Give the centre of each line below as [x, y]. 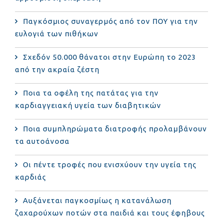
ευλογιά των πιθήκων [57, 33]
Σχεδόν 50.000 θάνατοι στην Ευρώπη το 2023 [110, 57]
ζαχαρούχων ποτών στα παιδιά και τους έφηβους [110, 213]
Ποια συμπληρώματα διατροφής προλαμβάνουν [115, 128]
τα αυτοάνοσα [42, 141]
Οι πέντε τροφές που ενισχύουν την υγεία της [110, 164]
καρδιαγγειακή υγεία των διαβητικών [88, 105]
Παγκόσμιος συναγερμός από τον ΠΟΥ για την [111, 21]
